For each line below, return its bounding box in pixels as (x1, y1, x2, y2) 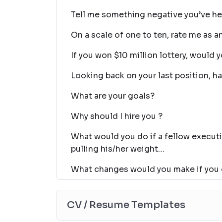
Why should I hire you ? (71, 111, 163, 121)
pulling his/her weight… (71, 144, 165, 154)
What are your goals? (71, 91, 155, 101)
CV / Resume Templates (67, 199, 185, 211)
